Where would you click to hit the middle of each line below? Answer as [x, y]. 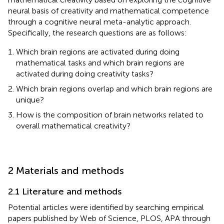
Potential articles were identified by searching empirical [106, 207]
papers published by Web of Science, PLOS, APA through [109, 218]
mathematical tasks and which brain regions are [100, 62]
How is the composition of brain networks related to [110, 114]
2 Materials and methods [66, 170]
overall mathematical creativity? [73, 125]
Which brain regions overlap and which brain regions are [114, 88]
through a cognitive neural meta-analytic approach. [99, 21]
